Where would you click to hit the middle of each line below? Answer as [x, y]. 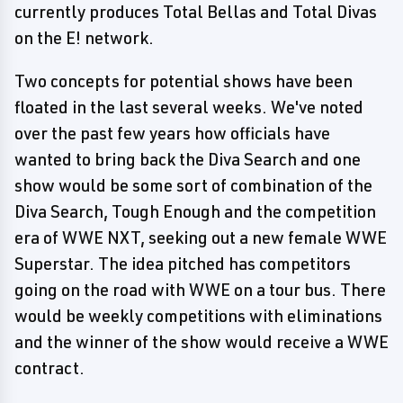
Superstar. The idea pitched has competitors [183, 264]
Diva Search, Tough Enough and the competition [195, 211]
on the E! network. [84, 38]
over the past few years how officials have [172, 133]
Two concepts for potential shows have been [184, 81]
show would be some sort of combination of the [193, 185]
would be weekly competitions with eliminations [198, 316]
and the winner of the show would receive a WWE [201, 342]
